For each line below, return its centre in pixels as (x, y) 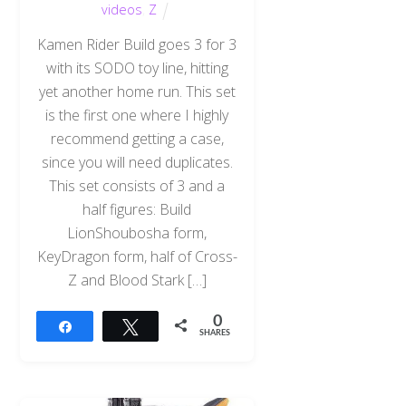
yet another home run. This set (137, 92)
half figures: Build (137, 210)
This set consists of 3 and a (137, 186)
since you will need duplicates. (137, 163)
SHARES (215, 333)
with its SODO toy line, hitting (137, 68)
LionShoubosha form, (137, 233)
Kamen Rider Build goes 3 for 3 (137, 45)
